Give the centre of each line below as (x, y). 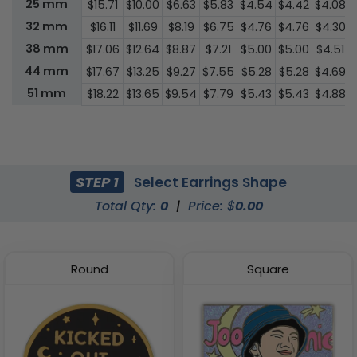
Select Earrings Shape (209, 182)
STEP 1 (97, 182)
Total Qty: (127, 206)
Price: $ (211, 206)
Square (268, 269)
